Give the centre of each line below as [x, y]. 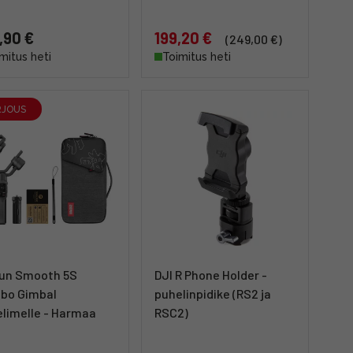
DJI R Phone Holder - [211, 275]
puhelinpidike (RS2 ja [213, 294]
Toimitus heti [197, 57]
